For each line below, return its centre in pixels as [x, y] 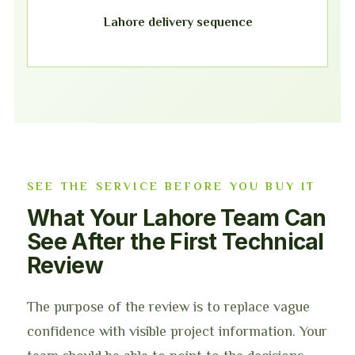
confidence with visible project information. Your [177, 331]
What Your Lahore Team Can [177, 218]
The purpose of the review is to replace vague [168, 307]
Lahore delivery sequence [177, 22]
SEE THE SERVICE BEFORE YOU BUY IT [172, 186]
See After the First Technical [176, 242]
